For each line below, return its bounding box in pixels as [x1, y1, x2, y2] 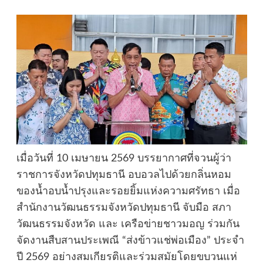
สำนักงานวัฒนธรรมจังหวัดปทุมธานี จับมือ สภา [16, 202, 231, 213]
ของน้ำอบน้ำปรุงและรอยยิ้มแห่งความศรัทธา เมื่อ [16, 186, 240, 197]
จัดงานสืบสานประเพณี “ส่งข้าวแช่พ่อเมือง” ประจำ [16, 235, 244, 246]
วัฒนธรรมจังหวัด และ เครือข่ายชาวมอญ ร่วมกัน [16, 218, 240, 230]
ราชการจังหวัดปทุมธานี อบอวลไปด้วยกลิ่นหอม [16, 169, 231, 180]
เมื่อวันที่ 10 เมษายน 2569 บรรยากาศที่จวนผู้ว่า [16, 153, 231, 164]
